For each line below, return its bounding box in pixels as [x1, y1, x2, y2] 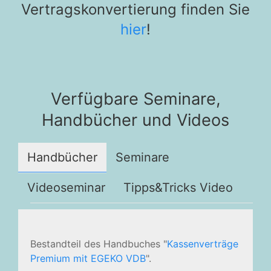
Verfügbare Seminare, [50, 89, 221, 109]
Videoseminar [27, 180, 105, 195]
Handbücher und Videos [42, 110, 229, 130]
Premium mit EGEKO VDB [30, 252, 146, 264]
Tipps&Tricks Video [123, 180, 233, 195]
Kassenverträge [167, 238, 238, 250]
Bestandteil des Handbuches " [30, 238, 167, 250]
